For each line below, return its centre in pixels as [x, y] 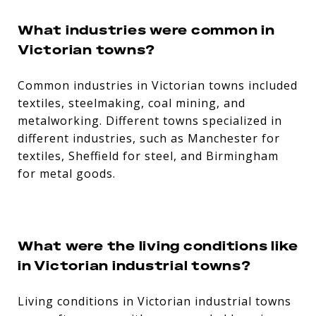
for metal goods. [67, 173]
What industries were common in [146, 29]
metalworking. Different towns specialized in [150, 120]
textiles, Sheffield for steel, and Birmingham [148, 156]
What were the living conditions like [158, 245]
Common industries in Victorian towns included [158, 85]
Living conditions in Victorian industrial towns [154, 301]
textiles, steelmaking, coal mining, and [132, 103]
